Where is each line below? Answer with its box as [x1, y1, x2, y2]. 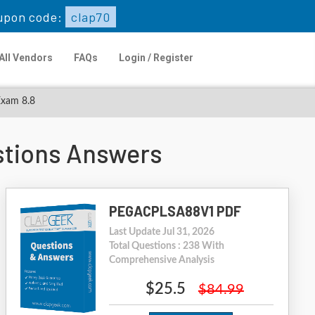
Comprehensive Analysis [108, 255, 214, 265]
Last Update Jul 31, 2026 [108, 227, 214, 237]
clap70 [70, 9, 110, 25]
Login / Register [118, 52, 193, 63]
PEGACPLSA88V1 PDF [108, 202, 241, 219]
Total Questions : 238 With [108, 241, 224, 251]
